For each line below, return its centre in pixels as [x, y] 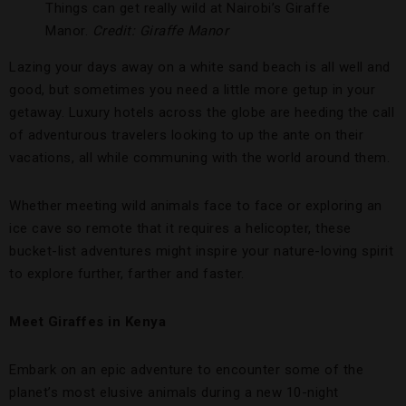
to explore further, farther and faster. [127, 274]
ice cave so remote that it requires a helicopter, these [180, 228]
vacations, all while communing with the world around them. [199, 158]
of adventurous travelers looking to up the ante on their [186, 135]
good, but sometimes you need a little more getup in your [192, 90]
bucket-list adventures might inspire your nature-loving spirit [201, 251]
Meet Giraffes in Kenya [87, 322]
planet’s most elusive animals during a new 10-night [174, 392]
